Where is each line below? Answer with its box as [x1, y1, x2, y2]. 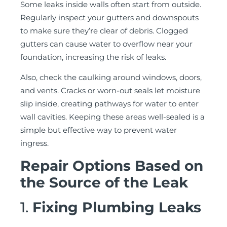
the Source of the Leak [20, 173, 188, 191]
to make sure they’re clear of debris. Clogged [20, 25, 188, 35]
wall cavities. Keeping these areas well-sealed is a [20, 112, 205, 122]
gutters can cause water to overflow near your [20, 39, 193, 49]
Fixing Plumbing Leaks [32, 198, 201, 216]
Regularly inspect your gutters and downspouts [20, 12, 199, 22]
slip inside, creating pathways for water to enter [20, 99, 199, 109]
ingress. [20, 138, 49, 148]
